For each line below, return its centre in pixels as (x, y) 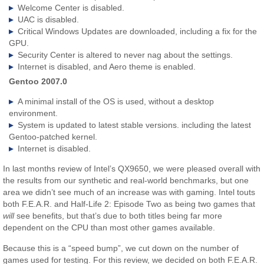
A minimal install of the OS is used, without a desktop (116, 101)
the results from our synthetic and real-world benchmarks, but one (126, 181)
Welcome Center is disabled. (71, 7)
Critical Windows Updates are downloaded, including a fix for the (138, 31)
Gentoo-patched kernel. (53, 136)
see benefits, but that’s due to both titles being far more (118, 216)
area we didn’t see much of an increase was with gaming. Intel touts (129, 192)
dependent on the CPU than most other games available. (109, 228)
